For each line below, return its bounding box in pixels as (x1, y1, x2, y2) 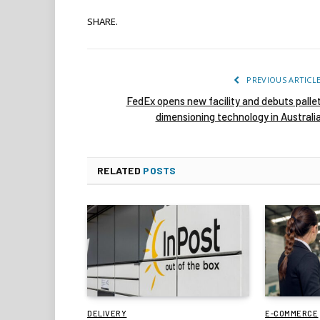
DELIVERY (87, 308, 127, 318)
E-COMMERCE (265, 308, 319, 318)
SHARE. (87, 14, 118, 28)
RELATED (97, 164, 144, 177)
